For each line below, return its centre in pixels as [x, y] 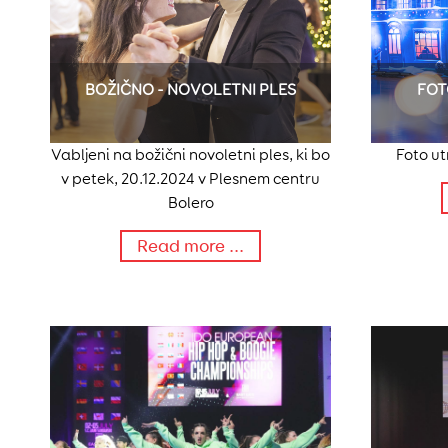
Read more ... [190, 246]
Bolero [190, 203]
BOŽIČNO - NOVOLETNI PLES [190, 90]
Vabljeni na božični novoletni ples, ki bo [190, 155]
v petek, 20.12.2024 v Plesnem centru [190, 179]
